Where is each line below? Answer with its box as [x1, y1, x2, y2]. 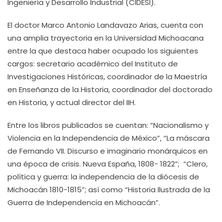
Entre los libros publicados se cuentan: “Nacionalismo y [7, 120, 209, 130]
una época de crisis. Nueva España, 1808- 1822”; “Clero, [7, 159, 208, 169]
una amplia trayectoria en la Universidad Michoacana [7, 33, 204, 43]
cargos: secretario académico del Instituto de [7, 58, 178, 69]
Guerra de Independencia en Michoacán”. [7, 197, 160, 208]
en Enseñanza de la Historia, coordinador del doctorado [7, 84, 213, 95]
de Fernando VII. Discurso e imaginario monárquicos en [7, 146, 208, 156]
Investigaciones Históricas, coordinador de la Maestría [7, 71, 207, 82]
